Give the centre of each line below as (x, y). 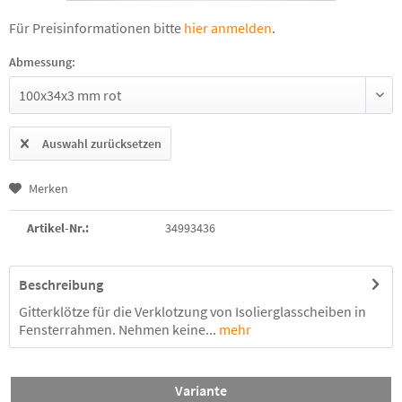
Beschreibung (61, 284)
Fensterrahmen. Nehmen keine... (118, 329)
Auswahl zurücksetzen (102, 144)
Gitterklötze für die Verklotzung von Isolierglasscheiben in (192, 311)
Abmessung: (42, 62)
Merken (48, 188)
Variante (201, 390)
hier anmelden (228, 28)
